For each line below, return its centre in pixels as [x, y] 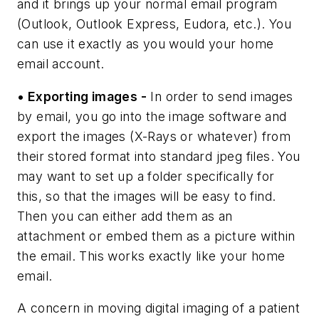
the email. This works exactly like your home [151, 256]
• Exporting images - [82, 96]
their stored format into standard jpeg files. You [159, 156]
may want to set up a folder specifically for [146, 176]
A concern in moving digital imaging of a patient [159, 308]
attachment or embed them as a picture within [156, 236]
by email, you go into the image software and [152, 116]
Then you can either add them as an [125, 216]
